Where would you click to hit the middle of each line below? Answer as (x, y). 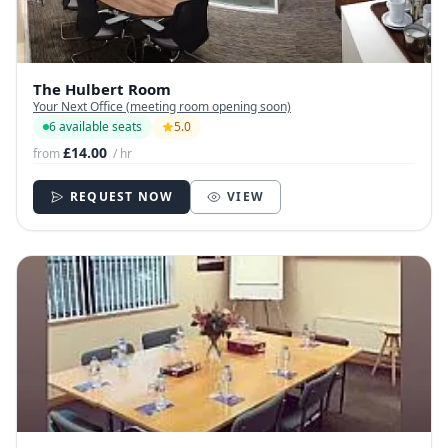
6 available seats (95, 127)
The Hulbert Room (102, 89)
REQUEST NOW (122, 197)
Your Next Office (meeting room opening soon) (162, 107)
